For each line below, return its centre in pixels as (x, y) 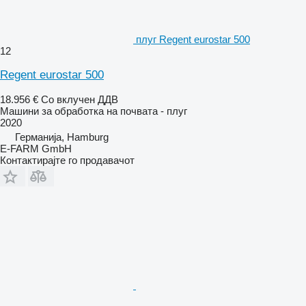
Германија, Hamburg (62, 137)
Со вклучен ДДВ (80, 99)
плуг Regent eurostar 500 (193, 39)
